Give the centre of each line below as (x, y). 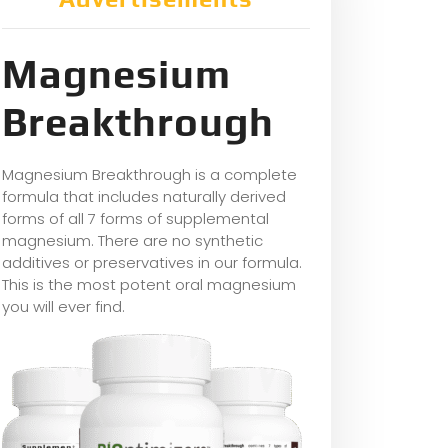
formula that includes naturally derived (144, 197)
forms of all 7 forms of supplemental (135, 219)
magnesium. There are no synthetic (132, 241)
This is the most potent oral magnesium (149, 285)
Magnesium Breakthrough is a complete (149, 175)
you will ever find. (63, 307)
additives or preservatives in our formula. (152, 263)
